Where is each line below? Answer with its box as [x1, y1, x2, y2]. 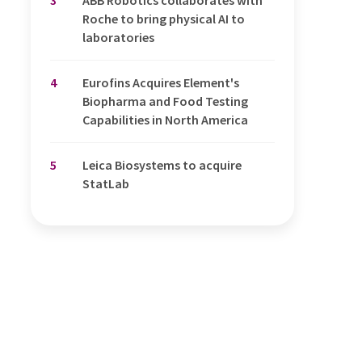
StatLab [82, 175, 129, 192]
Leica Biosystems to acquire [82, 156, 242, 173]
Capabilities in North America [82, 111, 248, 128]
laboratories [82, 28, 154, 45]
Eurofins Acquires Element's [82, 74, 239, 90]
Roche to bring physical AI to [82, 10, 245, 27]
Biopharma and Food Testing [82, 92, 248, 109]
